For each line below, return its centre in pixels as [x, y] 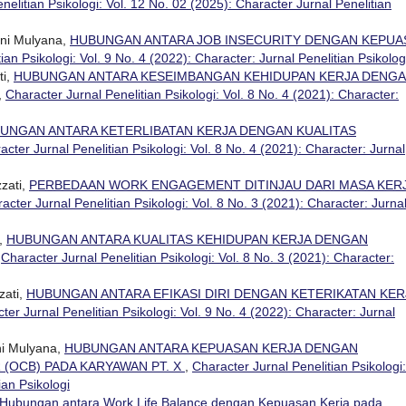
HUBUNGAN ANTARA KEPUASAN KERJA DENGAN [211, 348]
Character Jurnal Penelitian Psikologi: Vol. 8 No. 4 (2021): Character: [202, 94]
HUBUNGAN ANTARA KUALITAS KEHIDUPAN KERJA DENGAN [187, 239]
